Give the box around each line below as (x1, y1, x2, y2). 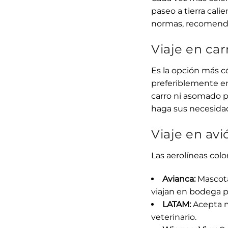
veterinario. (151, 212, 196, 222)
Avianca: (162, 174, 195, 184)
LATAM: (162, 199, 191, 209)
